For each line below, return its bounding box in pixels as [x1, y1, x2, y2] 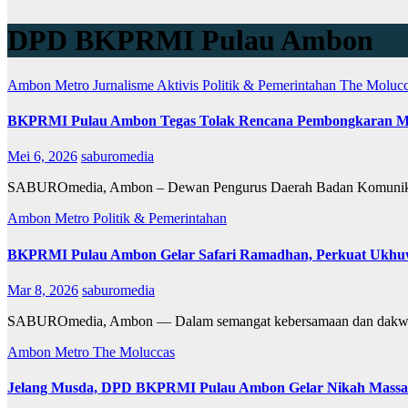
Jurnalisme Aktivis [93, 76, 202, 93]
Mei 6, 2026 [7, 148, 77, 165]
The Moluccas [93, 343, 175, 360]
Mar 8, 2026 [7, 281, 78, 298]
